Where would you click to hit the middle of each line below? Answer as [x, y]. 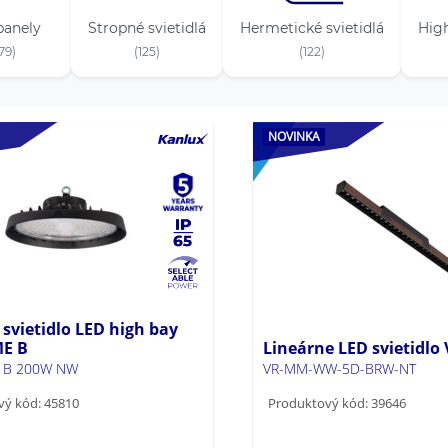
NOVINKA [293, 136]
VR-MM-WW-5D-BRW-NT [339, 368]
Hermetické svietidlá [312, 27]
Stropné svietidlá [147, 27]
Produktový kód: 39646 [336, 402]
